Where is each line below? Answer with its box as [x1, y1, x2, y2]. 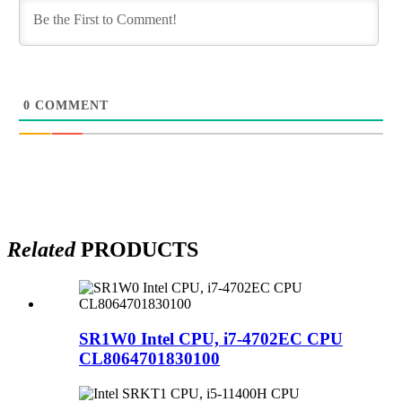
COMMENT [30, 99, 109, 113]
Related [7, 238, 75, 262]
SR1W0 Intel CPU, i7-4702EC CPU [79, 329, 343, 349]
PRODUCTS [75, 238, 198, 262]
